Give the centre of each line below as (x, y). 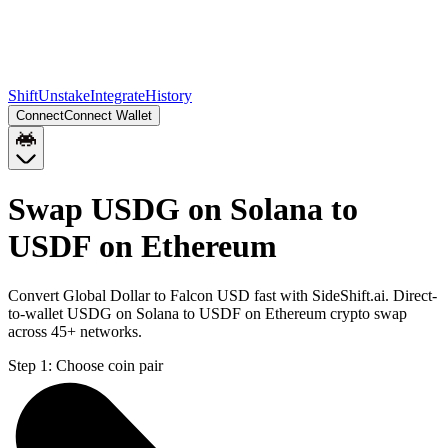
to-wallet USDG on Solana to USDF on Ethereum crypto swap (207, 313)
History (168, 95)
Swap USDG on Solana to (183, 209)
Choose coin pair (109, 365)
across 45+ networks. (75, 331)
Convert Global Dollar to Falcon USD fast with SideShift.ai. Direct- (222, 295)
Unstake (64, 95)
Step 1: (30, 365)
